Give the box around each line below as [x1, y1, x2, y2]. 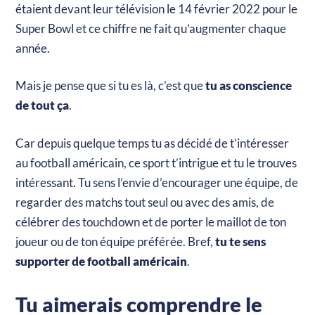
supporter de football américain [15, 253, 188, 269]
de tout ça [15, 98, 70, 113]
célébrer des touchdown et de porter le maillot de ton [15, 214, 287, 229]
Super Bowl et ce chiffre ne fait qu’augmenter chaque [15, 20, 287, 36]
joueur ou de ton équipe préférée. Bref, [15, 233, 216, 249]
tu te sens [215, 233, 266, 249]
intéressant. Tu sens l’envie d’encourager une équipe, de [15, 174, 299, 190]
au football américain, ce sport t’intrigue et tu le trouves [15, 155, 297, 170]
